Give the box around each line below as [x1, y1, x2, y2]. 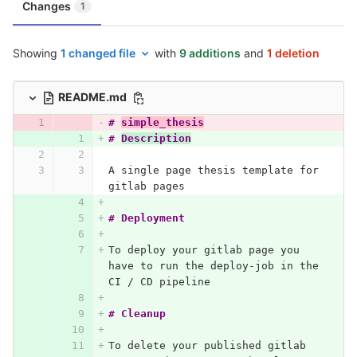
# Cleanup [108, 308, 166, 320]
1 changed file [61, 46, 135, 61]
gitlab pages [108, 180, 185, 193]
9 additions [179, 46, 241, 61]
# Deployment [108, 212, 185, 225]
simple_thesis [120, 116, 204, 129]
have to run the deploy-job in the [108, 260, 325, 273]
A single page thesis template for [108, 164, 325, 177]
